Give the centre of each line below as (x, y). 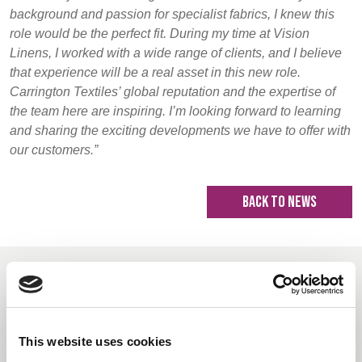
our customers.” (54, 149)
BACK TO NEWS (280, 202)
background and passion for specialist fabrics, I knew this (172, 14)
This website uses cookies (95, 341)
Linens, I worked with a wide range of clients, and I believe (176, 53)
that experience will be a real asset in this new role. (155, 72)
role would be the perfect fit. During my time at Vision (160, 33)
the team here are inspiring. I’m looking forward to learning (175, 111)
